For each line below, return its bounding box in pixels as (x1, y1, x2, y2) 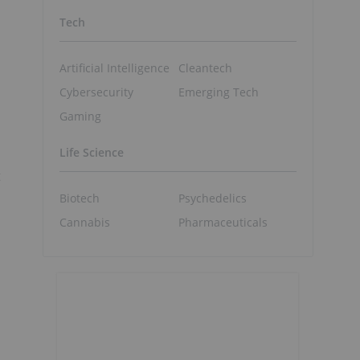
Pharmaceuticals (178, 214, 268, 230)
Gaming (59, 108, 101, 124)
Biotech (59, 190, 100, 206)
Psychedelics (178, 190, 247, 206)
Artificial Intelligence (59, 59, 170, 76)
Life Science (59, 145, 124, 161)
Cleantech (178, 59, 232, 76)
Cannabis (59, 214, 110, 230)
